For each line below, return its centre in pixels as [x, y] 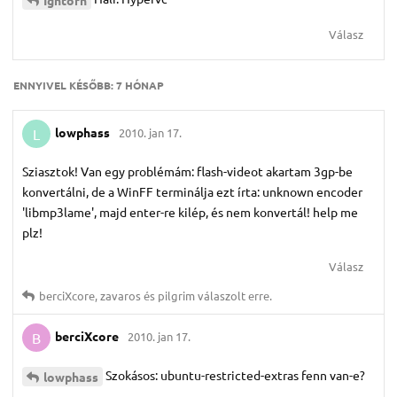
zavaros [121, 295]
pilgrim [176, 295]
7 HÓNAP [140, 85]
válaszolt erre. [234, 295]
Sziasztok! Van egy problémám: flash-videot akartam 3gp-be [187, 171]
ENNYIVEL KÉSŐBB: [65, 85]
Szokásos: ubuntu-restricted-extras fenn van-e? [235, 374]
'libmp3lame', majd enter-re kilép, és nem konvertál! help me [190, 211]
